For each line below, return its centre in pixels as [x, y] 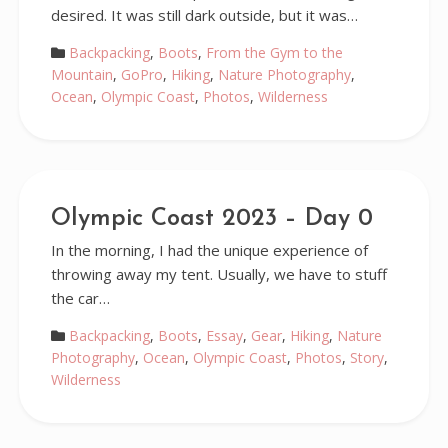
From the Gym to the [274, 52]
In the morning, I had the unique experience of [209, 250]
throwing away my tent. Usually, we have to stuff [218, 274]
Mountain [81, 74]
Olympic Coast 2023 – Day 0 [211, 219]
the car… [80, 298]
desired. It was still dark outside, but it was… [204, 15]
